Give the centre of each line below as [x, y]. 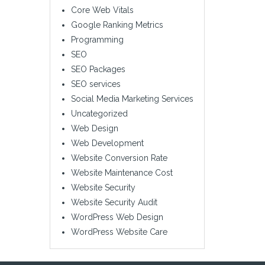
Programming [97, 39]
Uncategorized [99, 113]
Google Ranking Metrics [117, 25]
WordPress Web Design [117, 217]
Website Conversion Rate [119, 158]
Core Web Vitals [102, 10]
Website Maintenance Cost [122, 172]
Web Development [107, 143]
